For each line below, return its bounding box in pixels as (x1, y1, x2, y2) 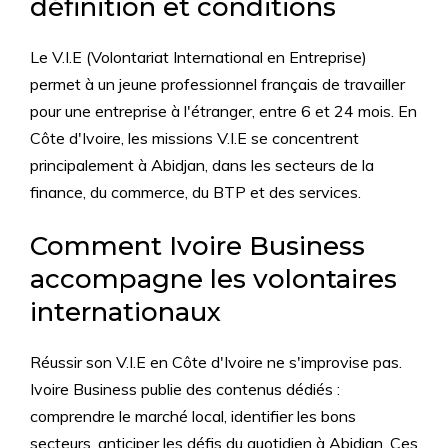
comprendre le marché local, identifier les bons (30, 406, 356, 427)
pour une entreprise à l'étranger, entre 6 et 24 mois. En (30, 101, 417, 122)
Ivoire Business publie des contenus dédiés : (30, 379, 340, 400)
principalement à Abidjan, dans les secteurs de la (30, 155, 374, 176)
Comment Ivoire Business (30, 230, 365, 263)
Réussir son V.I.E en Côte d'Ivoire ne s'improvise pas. (30, 352, 402, 373)
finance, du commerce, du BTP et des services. (30, 182, 361, 203)
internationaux (30, 296, 221, 329)
